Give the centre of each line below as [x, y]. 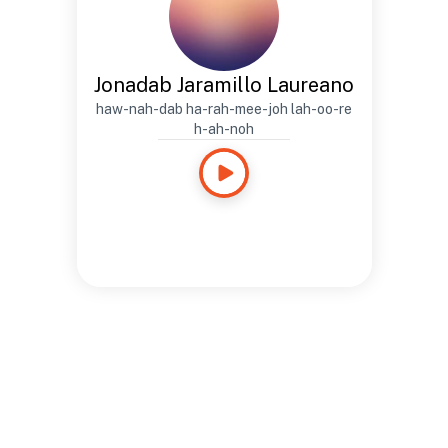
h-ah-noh [224, 129]
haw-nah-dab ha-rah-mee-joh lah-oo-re [224, 109]
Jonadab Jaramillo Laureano [224, 85]
